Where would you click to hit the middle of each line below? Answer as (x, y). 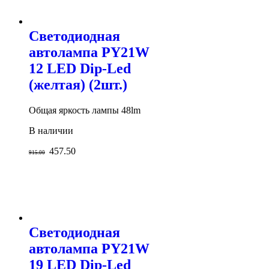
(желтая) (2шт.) (78, 85)
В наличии (51, 131)
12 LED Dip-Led (80, 69)
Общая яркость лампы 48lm (85, 110)
